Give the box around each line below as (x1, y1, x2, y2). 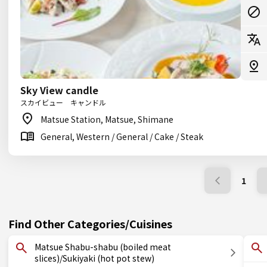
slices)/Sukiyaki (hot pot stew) (35, 252, 154, 264)
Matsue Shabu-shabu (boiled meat (35, 241, 171, 253)
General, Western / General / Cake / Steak (41, 131, 203, 142)
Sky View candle (20, 83, 98, 97)
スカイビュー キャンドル (20, 97, 106, 107)
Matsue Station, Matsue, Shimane (41, 113, 173, 125)
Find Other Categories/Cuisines (8, 216, 172, 231)
